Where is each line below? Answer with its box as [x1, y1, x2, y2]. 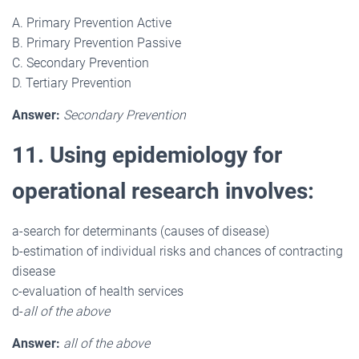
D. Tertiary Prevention [12, 75, 131, 91]
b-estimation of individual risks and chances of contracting [12, 243, 343, 259]
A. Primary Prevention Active [12, 14, 171, 30]
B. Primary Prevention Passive [12, 34, 181, 50]
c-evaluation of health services [12, 283, 184, 299]
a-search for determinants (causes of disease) [12, 223, 269, 239]
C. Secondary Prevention [12, 54, 149, 71]
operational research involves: [12, 177, 314, 204]
